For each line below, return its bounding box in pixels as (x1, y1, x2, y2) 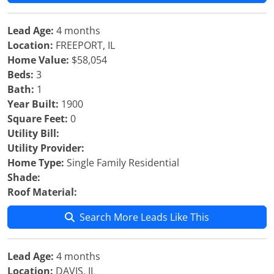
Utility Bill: (7, 127, 59, 140)
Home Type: (7, 156, 64, 169)
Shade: (7, 171, 40, 184)
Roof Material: (7, 185, 77, 199)
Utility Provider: (7, 141, 84, 155)
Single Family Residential (64, 156, 179, 169)
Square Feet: (7, 112, 68, 125)
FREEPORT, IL (53, 39, 115, 52)
